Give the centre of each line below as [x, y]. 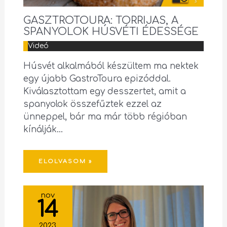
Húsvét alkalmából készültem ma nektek [111, 66]
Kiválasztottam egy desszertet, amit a [104, 92]
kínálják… [43, 130]
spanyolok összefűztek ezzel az [92, 104]
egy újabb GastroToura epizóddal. [97, 79]
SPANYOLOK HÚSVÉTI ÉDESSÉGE [111, 32]
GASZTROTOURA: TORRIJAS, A [101, 21]
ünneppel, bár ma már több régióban [105, 117]
